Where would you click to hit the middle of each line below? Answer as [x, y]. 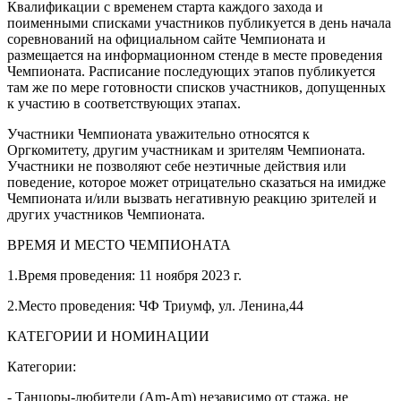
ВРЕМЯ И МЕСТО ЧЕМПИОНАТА [119, 245]
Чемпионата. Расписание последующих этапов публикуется [191, 72]
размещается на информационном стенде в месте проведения [195, 55]
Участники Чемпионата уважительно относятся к [158, 134]
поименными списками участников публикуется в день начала [199, 23]
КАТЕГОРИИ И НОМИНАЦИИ [108, 337]
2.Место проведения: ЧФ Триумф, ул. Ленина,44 [155, 306]
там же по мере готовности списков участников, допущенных [196, 88]
